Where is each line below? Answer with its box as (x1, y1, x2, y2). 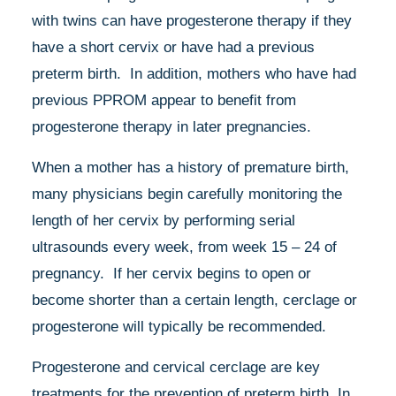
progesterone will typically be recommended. (32, 317, 326, 335)
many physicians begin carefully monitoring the (32, 185, 342, 202)
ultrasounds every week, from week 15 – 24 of (32, 238, 337, 255)
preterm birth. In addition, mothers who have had (32, 65, 356, 82)
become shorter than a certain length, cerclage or (32, 291, 357, 308)
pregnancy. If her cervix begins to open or (32, 264, 311, 282)
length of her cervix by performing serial (32, 211, 295, 229)
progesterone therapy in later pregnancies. (32, 118, 311, 135)
